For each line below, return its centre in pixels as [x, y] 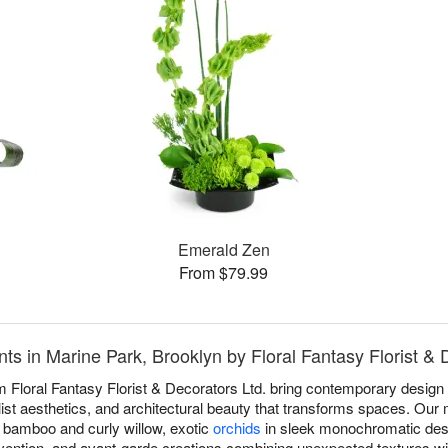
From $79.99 [224, 273]
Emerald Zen [223, 250]
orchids [237, 428]
